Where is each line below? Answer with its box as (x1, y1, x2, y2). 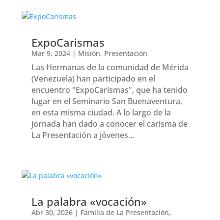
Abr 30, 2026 (31, 208, 73, 218)
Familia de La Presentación (80, 208, 169, 218)
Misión (78, 48, 100, 58)
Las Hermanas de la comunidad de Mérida (31, 61, 189, 73)
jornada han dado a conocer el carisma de (31, 118, 188, 129)
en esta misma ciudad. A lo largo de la (31, 107, 171, 118)
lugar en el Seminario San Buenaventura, (31, 95, 182, 107)
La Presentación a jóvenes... (31, 129, 134, 140)
